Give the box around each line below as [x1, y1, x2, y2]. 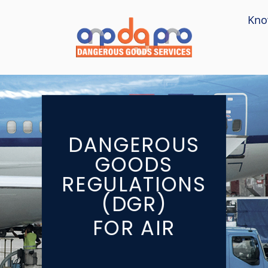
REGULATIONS [62, 170, 206, 199]
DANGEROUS [68, 131, 200, 160]
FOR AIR [93, 214, 175, 243]
